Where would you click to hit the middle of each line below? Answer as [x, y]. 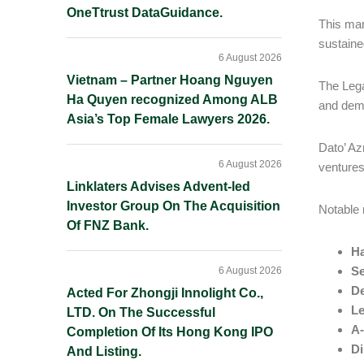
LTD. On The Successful [141, 312]
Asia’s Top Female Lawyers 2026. [168, 119]
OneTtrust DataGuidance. [145, 13]
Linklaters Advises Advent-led [158, 186]
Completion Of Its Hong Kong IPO [170, 332]
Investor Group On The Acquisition [173, 206]
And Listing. [104, 351]
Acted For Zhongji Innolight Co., [165, 293]
